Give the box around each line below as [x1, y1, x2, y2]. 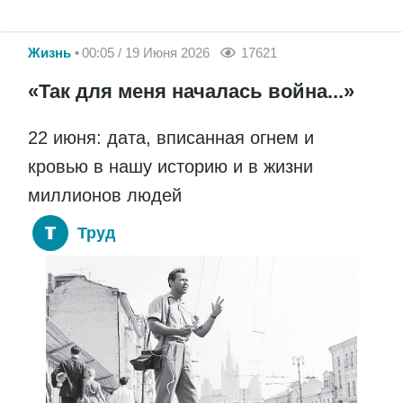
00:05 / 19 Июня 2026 [82, 45, 210, 61]
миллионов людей [28, 184, 182, 205]
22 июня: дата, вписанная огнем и [28, 127, 314, 148]
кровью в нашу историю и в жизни [28, 156, 313, 176]
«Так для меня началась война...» [28, 79, 354, 103]
